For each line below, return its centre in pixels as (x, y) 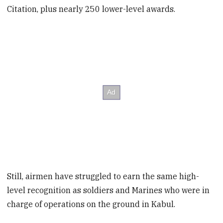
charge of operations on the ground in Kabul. (91, 204)
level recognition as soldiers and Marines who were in (109, 190)
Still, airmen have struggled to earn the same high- (103, 176)
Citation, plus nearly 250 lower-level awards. (91, 9)
